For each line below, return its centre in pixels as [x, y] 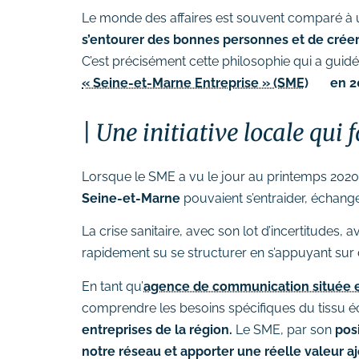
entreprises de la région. [157, 329]
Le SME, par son [284, 329]
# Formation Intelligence [161, 34]
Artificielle [112, 53]
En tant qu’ [113, 286]
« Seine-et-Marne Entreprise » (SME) [195, 83]
